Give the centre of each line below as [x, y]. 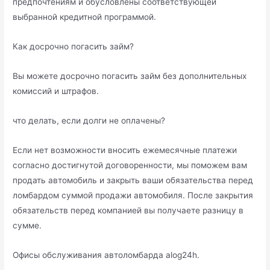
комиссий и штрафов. [56, 91]
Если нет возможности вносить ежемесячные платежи [125, 150]
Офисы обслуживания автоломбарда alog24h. [106, 255]
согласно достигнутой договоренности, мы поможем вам [130, 165]
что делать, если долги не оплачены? [89, 121]
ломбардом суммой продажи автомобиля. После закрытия [133, 196]
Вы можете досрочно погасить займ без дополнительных [130, 76]
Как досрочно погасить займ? [74, 47]
